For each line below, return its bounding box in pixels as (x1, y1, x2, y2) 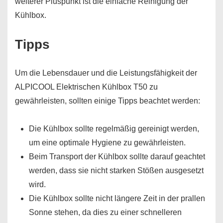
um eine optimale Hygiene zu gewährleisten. (29, 138, 186, 147)
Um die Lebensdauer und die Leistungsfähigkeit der (15, 69, 197, 77)
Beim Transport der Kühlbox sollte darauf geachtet (29, 152, 205, 161)
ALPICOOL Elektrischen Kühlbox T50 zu (15, 83, 158, 91)
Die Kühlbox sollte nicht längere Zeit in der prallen (29, 194, 205, 203)
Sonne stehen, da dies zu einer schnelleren (29, 208, 182, 217)
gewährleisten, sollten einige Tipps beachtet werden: (15, 97, 200, 105)
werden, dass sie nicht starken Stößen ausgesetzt (29, 166, 204, 175)
